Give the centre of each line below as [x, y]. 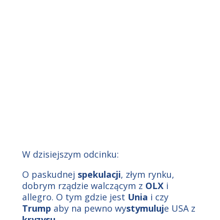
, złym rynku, [147, 174]
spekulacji [99, 174]
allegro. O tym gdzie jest [75, 197]
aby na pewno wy [88, 208]
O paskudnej [50, 174]
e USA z [179, 208]
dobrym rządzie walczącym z [83, 186]
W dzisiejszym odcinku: [70, 154]
